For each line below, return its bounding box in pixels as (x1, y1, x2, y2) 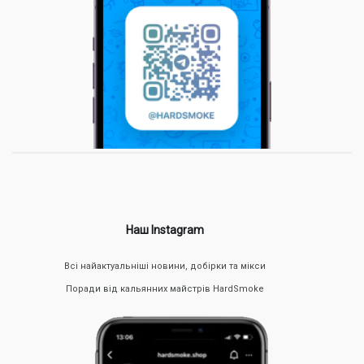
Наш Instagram (126, 223, 205, 237)
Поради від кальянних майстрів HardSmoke (66, 284, 265, 295)
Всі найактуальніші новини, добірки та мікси (64, 261, 266, 272)
